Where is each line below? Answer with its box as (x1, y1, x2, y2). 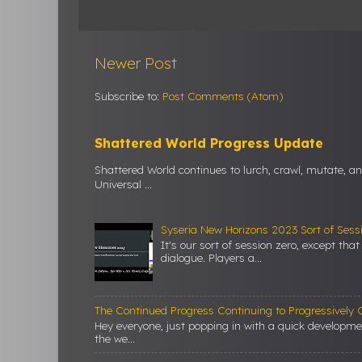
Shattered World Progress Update (95, 134, 323, 151)
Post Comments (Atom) (162, 88, 283, 103)
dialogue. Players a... (161, 250, 263, 265)
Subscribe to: (95, 88, 162, 103)
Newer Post (95, 53, 177, 73)
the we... (95, 331, 135, 346)
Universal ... (95, 177, 152, 192)
